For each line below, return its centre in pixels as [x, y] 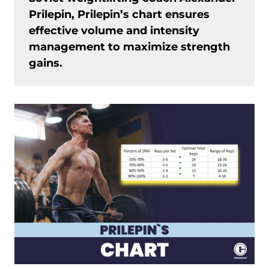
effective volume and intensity [114, 31]
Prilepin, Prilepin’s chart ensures [119, 14]
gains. [46, 63]
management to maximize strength [129, 47]
